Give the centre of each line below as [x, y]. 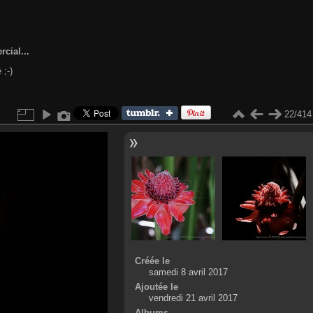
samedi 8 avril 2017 [188, 272]
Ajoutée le [156, 287]
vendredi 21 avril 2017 [193, 298]
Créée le [152, 261]
